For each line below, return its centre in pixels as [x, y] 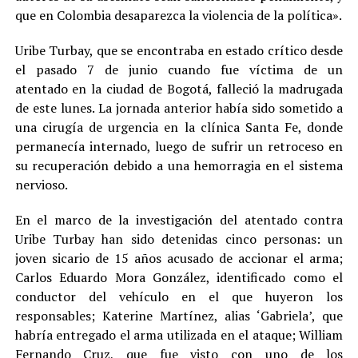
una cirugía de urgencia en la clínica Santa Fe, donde [179, 127]
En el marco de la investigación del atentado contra [179, 219]
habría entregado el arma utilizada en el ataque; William [179, 334]
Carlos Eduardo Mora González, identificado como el [179, 277]
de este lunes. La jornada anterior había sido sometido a [179, 107]
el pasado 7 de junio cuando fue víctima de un [179, 69]
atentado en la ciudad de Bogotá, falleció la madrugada [179, 88]
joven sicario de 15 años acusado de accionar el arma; [179, 258]
